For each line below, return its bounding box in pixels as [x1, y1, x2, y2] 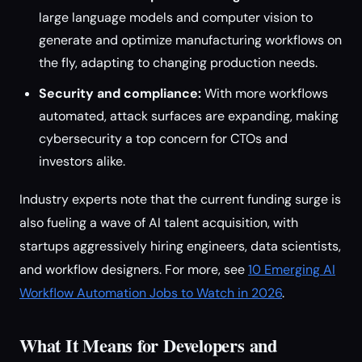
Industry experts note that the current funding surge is [19, 191, 341, 208]
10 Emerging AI [248, 261, 335, 278]
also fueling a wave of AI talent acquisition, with [19, 214, 298, 231]
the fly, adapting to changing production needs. [39, 54, 318, 71]
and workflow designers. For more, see [19, 261, 248, 278]
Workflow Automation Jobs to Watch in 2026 [19, 284, 282, 301]
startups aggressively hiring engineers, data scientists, [19, 238, 341, 255]
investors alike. [39, 153, 125, 170]
